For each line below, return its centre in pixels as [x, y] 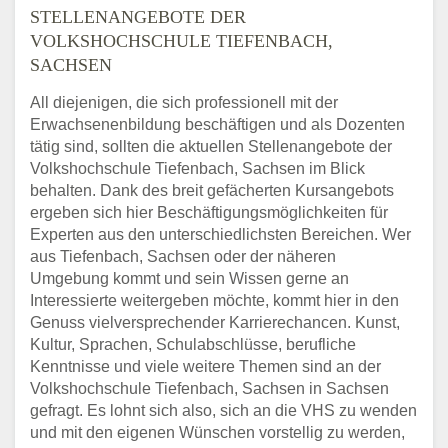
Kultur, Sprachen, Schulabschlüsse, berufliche [193, 345]
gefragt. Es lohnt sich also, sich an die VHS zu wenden [223, 411]
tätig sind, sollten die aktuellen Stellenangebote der [211, 147]
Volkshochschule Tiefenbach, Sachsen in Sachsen [209, 389]
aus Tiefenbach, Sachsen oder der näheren [183, 257]
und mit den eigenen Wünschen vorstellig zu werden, [217, 433]
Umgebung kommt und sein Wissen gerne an [189, 279]
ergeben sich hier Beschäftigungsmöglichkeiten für [209, 213]
